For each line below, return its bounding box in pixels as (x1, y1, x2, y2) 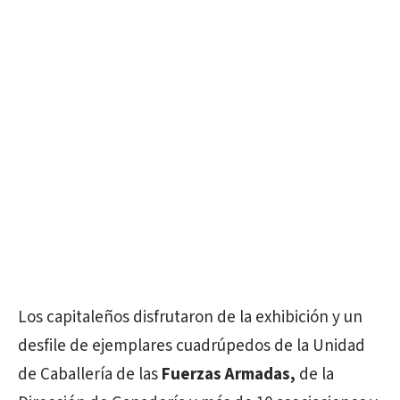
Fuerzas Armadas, (162, 362, 296, 387)
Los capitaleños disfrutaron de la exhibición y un (18, 305, 362, 330)
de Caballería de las (18, 362, 162, 387)
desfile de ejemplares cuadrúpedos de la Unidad (18, 334, 365, 359)
